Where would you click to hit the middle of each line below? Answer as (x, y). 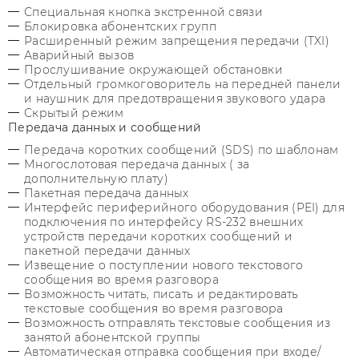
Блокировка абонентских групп (120, 26)
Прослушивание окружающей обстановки (153, 70)
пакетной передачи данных (107, 251)
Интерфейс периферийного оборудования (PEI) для (184, 208)
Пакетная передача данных (107, 193)
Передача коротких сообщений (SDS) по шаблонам (182, 150)
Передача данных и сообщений (105, 127)
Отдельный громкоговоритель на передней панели (183, 84)
